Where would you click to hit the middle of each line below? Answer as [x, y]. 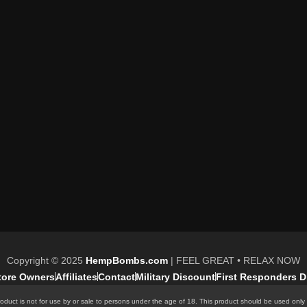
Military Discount [175, 277]
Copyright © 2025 [46, 261]
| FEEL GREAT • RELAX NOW [234, 261]
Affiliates [76, 277]
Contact [116, 277]
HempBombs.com [127, 261]
